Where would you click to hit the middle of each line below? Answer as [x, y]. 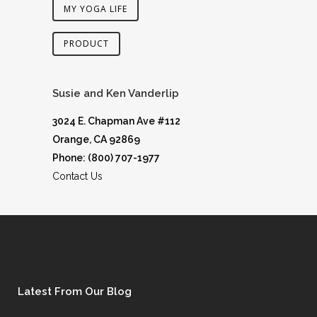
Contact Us [77, 176]
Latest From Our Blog [75, 292]
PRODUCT [86, 44]
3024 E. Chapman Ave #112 [116, 121]
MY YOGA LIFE [96, 9]
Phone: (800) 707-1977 [106, 158]
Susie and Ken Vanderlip [116, 93]
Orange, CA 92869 [96, 139]
